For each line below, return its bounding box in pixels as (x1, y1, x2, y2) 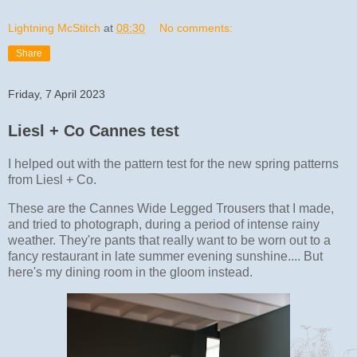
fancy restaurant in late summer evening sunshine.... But (8, 249, 323, 264)
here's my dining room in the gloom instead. (8, 265, 253, 280)
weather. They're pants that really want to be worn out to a (8, 233, 331, 248)
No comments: (159, 22, 233, 35)
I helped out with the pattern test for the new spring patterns (8, 157, 339, 171)
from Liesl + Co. (8, 173, 100, 187)
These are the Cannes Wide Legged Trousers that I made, (8, 202, 334, 216)
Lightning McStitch (8, 22, 100, 35)
